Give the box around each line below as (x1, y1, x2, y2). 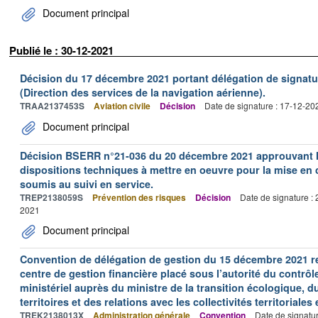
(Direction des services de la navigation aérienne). (20, 84, 265, 99)
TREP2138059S (20, 190, 83, 204)
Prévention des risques (92, 190, 186, 204)
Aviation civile (94, 99, 150, 112)
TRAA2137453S (20, 99, 84, 112)
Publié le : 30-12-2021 (9, 43, 114, 58)
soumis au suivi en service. (20, 176, 153, 191)
